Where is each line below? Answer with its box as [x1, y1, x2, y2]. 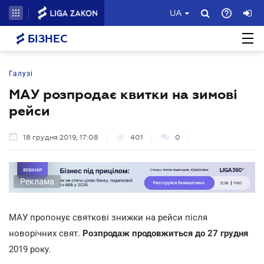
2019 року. [9, 243, 51, 255]
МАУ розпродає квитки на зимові [9, 87, 237, 102]
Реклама [20, 176, 54, 186]
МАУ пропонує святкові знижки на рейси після [9, 212, 207, 223]
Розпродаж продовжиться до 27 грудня [82, 227, 248, 239]
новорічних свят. [9, 227, 82, 239]
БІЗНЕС [25, 33, 67, 45]
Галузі [9, 70, 33, 78]
